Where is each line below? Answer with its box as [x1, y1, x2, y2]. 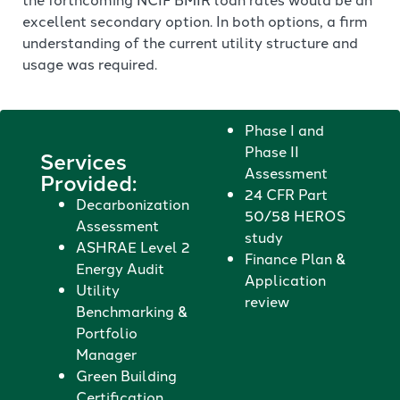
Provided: [40, 165, 137, 197]
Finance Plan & [245, 247, 346, 268]
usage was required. [22, 54, 161, 74]
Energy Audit [76, 257, 164, 278]
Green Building [76, 364, 177, 385]
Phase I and [245, 119, 324, 139]
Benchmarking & [76, 300, 187, 321]
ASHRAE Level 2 [76, 236, 190, 256]
